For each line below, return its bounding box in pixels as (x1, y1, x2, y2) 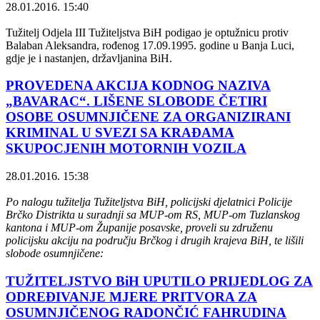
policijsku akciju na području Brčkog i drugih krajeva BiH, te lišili (6, 234, 306, 247)
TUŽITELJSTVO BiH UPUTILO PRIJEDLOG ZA (6, 273, 313, 289)
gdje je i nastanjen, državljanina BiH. (6, 51, 172, 64)
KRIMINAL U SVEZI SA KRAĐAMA (6, 125, 234, 141)
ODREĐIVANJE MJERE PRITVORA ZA (6, 289, 257, 304)
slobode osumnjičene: (6, 247, 104, 260)
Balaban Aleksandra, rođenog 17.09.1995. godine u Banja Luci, (6, 39, 294, 51)
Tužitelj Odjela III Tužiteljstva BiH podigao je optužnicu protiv (6, 26, 289, 39)
